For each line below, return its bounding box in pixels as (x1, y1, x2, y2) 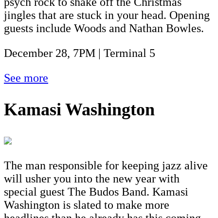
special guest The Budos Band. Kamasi (4, 185, 188, 198)
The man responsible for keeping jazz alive (4, 159, 208, 172)
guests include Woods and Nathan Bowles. (4, 22, 204, 35)
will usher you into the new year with (4, 172, 180, 185)
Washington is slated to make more (4, 198, 169, 211)
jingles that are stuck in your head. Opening (4, 9, 210, 22)
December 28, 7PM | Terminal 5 (4, 47, 155, 60)
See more (4, 72, 48, 85)
